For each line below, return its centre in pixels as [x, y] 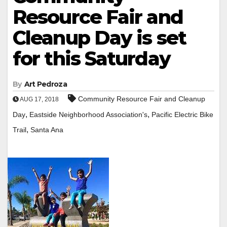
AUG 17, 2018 [39, 99]
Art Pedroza [45, 84]
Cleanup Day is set [99, 37]
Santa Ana [47, 129]
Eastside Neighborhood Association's [88, 114]
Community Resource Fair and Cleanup [142, 99]
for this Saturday [91, 58]
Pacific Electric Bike [182, 114]
